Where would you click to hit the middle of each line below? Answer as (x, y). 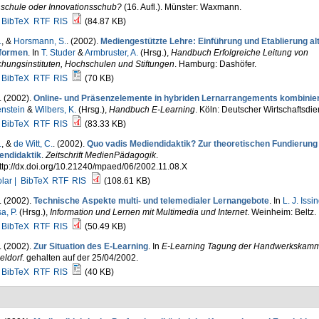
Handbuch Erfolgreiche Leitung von (239, 53)
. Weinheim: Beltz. (281, 212)
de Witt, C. (33, 144)
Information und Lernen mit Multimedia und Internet (148, 212)
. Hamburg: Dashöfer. (215, 64)
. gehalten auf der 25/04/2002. (80, 258)
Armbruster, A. (111, 53)
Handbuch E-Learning (152, 110)
